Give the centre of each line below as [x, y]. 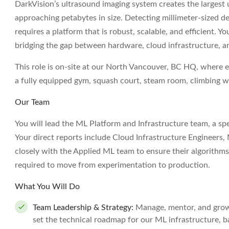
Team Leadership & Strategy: [83, 208]
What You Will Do [47, 187]
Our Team [32, 102]
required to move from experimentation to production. [112, 165]
